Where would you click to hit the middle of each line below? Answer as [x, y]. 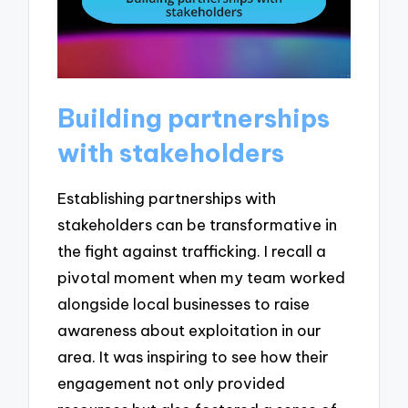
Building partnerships [194, 118]
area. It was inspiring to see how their [194, 356]
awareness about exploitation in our [190, 330]
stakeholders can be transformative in [198, 224]
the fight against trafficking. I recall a [192, 250]
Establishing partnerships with [167, 198]
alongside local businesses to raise [184, 303]
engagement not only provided [172, 382]
